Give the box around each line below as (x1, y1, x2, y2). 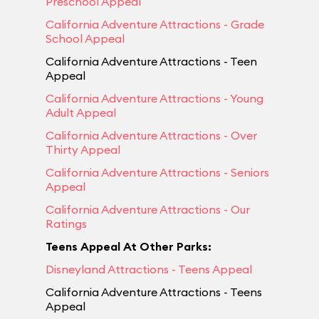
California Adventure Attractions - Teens (46, 284, 262, 299)
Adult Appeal (46, 105, 116, 120)
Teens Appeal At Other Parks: (46, 239, 211, 253)
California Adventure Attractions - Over (46, 127, 257, 142)
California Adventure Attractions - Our (46, 202, 250, 216)
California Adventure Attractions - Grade (46, 16, 264, 31)
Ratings (46, 216, 87, 231)
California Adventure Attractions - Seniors (46, 164, 269, 179)
